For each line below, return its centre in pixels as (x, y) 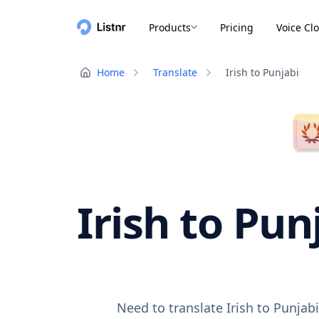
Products (170, 27)
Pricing (237, 27)
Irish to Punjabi (262, 72)
